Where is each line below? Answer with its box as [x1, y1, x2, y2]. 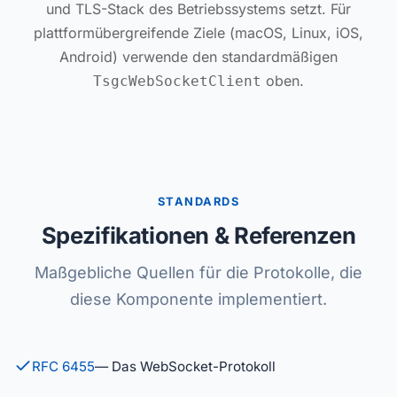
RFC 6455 [32, 358, 95, 375]
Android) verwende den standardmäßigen [59, 48, 338, 66]
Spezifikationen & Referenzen [41, 222, 356, 249]
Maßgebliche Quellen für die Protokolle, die [35, 263, 362, 282]
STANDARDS [157, 195, 240, 208]
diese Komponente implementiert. [70, 290, 327, 308]
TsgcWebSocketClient [93, 73, 261, 90]
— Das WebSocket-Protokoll [95, 358, 276, 375]
